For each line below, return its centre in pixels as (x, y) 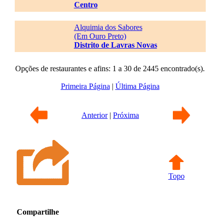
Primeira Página (85, 86)
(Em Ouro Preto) (100, 36)
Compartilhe (38, 212)
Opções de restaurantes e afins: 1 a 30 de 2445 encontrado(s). (110, 69)
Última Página (137, 86)
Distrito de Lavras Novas (115, 45)
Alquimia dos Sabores (108, 27)
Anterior (95, 115)
